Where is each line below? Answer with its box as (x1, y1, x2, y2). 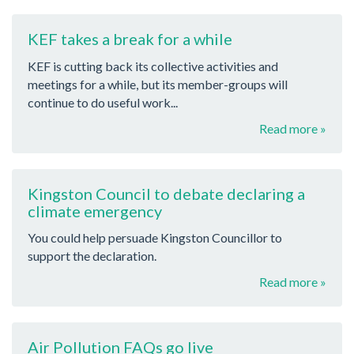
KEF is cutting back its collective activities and (28, 58, 278, 73)
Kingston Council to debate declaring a (28, 183, 305, 203)
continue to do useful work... (28, 94, 178, 110)
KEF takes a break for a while (28, 29, 232, 49)
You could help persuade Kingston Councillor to (28, 230, 282, 246)
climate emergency (28, 201, 162, 220)
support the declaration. (28, 248, 156, 264)
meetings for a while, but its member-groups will (28, 76, 288, 92)
